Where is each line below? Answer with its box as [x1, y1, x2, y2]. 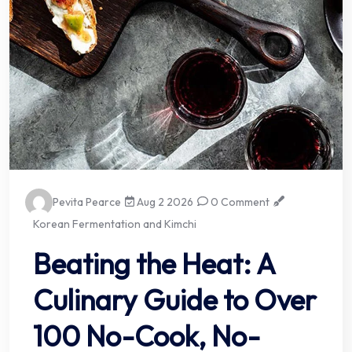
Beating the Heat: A [33, 245, 275, 281]
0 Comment [208, 194, 270, 209]
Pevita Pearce [53, 194, 121, 209]
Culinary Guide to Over [33, 281, 317, 317]
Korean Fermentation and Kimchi [33, 216, 196, 231]
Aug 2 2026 [134, 194, 194, 209]
